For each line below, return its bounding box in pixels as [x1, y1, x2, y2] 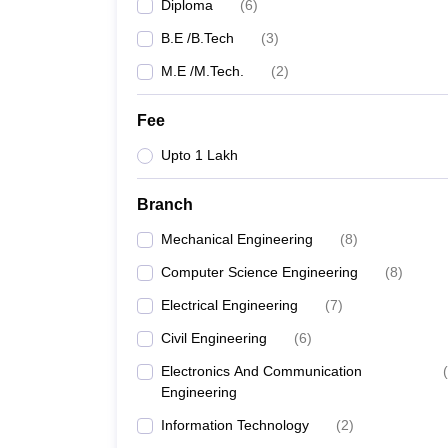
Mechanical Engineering [161, 231, 313, 247]
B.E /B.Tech [161, 30, 234, 46]
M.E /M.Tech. [161, 63, 244, 79]
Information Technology [161, 417, 309, 433]
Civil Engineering [161, 330, 267, 346]
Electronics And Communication [161, 363, 362, 379]
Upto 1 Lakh [161, 147, 238, 163]
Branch [137, 196, 193, 213]
